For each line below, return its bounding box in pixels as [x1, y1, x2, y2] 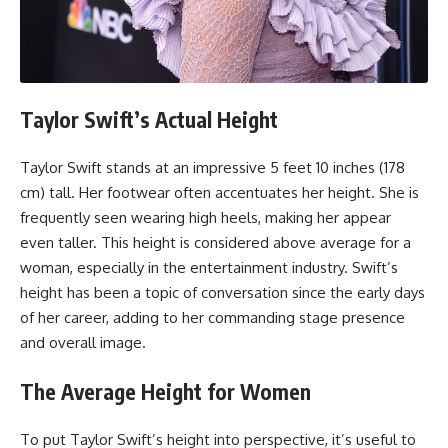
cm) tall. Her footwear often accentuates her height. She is [20, 183, 419, 203]
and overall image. [20, 333, 146, 353]
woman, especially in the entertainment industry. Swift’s [20, 258, 398, 278]
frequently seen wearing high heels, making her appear [20, 208, 391, 228]
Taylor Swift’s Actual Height [20, 105, 278, 133]
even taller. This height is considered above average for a [20, 233, 411, 253]
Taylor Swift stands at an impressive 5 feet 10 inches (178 [20, 158, 405, 178]
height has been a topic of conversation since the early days [20, 283, 425, 303]
